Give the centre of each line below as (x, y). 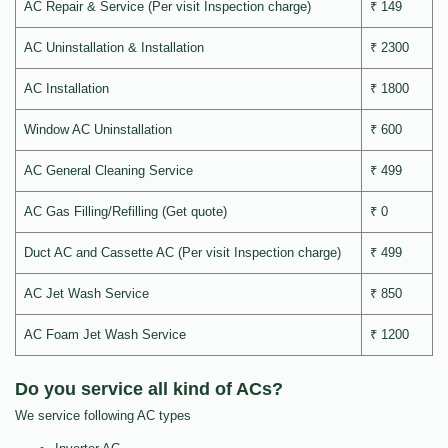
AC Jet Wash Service (86, 294)
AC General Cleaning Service (108, 171)
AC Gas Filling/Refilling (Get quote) (125, 212)
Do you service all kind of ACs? (149, 389)
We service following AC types (103, 416)
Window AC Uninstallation (98, 130)
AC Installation (66, 89)
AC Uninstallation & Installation (114, 48)
